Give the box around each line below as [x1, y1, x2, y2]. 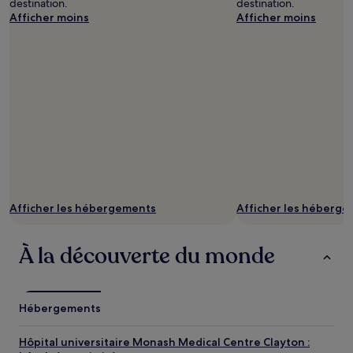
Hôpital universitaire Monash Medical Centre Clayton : [19, 335, 310, 349]
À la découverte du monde [19, 241, 275, 271]
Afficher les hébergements [9, 201, 156, 215]
